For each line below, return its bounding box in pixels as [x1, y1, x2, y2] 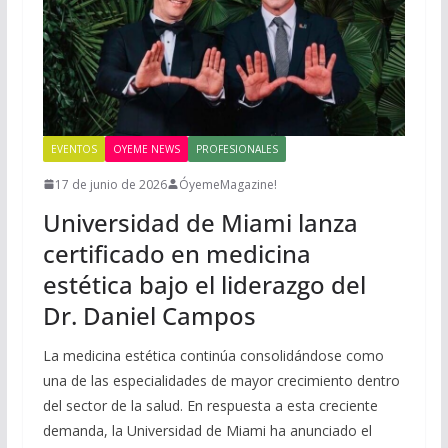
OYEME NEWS [112, 141, 180, 156]
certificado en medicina [42, 236, 311, 270]
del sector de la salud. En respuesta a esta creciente [42, 395, 378, 415]
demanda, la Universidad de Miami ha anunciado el [42, 420, 372, 440]
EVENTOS [50, 141, 97, 156]
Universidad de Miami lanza [42, 205, 358, 239]
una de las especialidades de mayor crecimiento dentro [42, 370, 400, 390]
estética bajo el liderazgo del [42, 267, 366, 301]
